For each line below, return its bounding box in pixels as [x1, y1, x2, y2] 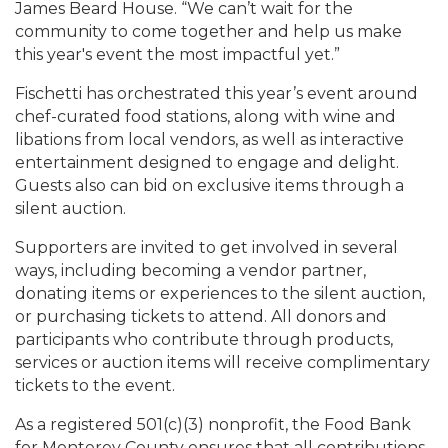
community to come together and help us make [15, 22, 402, 41]
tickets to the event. [15, 376, 175, 395]
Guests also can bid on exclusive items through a [15, 176, 404, 195]
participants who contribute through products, [15, 330, 393, 349]
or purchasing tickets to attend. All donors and [15, 307, 387, 326]
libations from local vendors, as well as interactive [15, 130, 404, 149]
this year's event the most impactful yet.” [15, 45, 340, 64]
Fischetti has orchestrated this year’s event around [15, 84, 418, 103]
